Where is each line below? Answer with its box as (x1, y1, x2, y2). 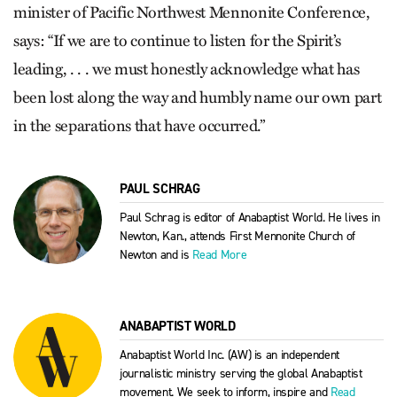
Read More (192, 246, 247, 264)
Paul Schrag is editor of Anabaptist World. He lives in (120, 209, 380, 227)
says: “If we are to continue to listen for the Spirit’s (13, 31, 341, 51)
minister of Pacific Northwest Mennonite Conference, (13, 3, 370, 23)
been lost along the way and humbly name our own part (13, 88, 382, 108)
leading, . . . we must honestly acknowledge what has (13, 59, 360, 80)
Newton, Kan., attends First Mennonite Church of (120, 228, 356, 245)
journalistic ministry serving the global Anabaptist (120, 365, 362, 383)
